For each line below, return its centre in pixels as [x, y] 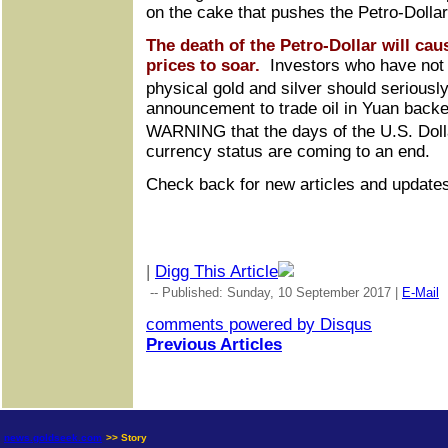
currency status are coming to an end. [288, 152]
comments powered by [233, 325]
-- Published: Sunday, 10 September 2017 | [274, 293]
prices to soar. [203, 66]
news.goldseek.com [53, 437]
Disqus [346, 325]
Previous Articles [214, 345]
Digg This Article [216, 272]
